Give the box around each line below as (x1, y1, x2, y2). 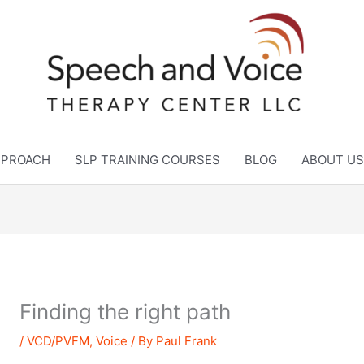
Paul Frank (156, 333, 218, 349)
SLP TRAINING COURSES (75, 152, 220, 167)
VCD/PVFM (27, 333, 90, 349)
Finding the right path (19, 299, 232, 325)
